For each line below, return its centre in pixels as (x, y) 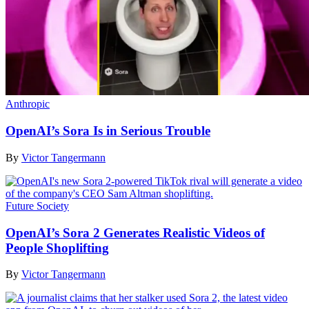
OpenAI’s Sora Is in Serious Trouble (108, 131)
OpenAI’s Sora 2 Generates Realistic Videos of (135, 232)
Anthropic (28, 104)
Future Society (37, 206)
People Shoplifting (57, 248)
